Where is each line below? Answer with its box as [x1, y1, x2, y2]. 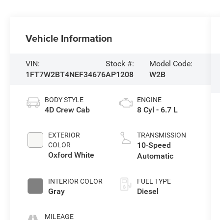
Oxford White [48, 150, 95, 160]
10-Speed [137, 140, 171, 150]
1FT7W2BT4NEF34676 [26, 70, 106, 80]
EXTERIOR [48, 131, 81, 139]
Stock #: [106, 59, 135, 69]
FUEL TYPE [137, 177, 171, 186]
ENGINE [137, 96, 162, 104]
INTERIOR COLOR [48, 177, 103, 186]
